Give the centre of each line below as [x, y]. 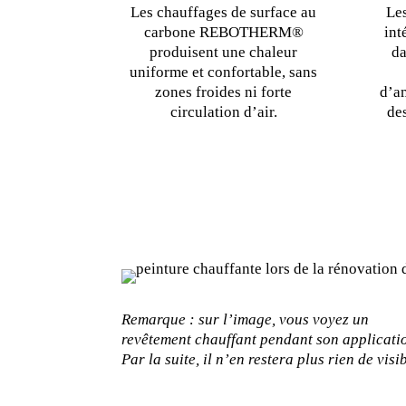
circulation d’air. [223, 111]
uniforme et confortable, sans [224, 72]
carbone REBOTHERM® [223, 32]
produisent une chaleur [224, 52]
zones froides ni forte [224, 92]
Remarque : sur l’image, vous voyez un [246, 320]
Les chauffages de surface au [224, 12]
